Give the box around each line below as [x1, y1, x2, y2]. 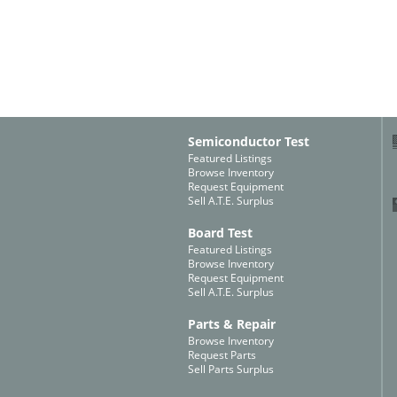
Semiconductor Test [188, 133, 309, 150]
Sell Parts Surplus [188, 362, 274, 377]
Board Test [188, 224, 253, 241]
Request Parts [188, 347, 256, 362]
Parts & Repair [188, 315, 276, 332]
